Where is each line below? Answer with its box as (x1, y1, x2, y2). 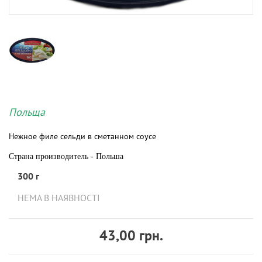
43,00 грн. (99, 226, 163, 244)
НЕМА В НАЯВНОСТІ (18, 191, 100, 204)
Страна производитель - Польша (9, 151, 123, 161)
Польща (9, 105, 45, 119)
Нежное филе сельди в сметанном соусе (9, 130, 156, 142)
